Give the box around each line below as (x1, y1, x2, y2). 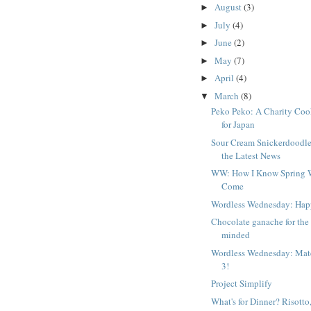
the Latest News (221, 149, 281, 162)
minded (221, 228, 251, 242)
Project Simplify (211, 277, 273, 290)
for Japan (221, 118, 255, 131)
